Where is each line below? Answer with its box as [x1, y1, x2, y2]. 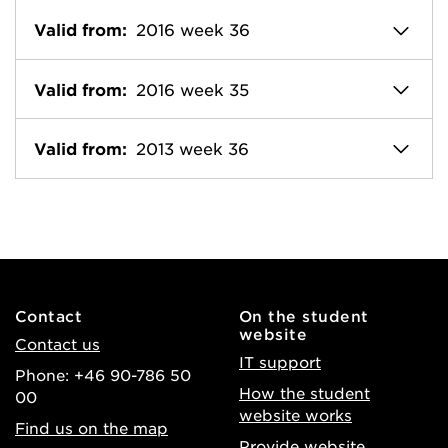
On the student [239, 305, 369, 325]
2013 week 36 [136, 138, 249, 159]
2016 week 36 [136, 19, 250, 40]
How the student [239, 382, 370, 402]
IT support [239, 351, 321, 371]
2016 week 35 [136, 78, 249, 99]
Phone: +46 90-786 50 [15, 364, 191, 384]
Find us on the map [15, 417, 168, 437]
